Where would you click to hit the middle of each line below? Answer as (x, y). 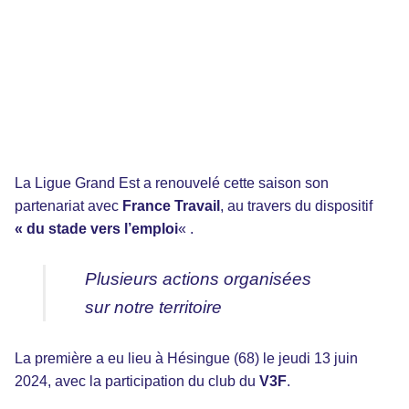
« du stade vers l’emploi (96, 229)
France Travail (171, 206)
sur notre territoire (154, 308)
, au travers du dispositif (296, 206)
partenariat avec (68, 206)
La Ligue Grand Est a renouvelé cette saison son (172, 184)
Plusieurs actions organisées (199, 279)
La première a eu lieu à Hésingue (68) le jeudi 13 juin (186, 358)
